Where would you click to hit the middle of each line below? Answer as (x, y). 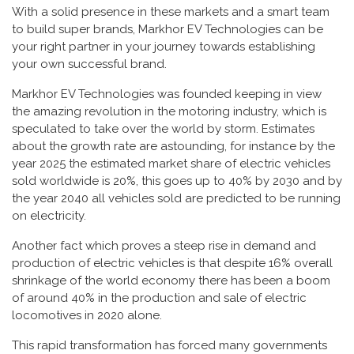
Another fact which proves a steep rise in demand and (164, 246)
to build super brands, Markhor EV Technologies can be (168, 29)
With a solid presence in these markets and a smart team (171, 12)
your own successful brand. (89, 64)
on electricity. (49, 216)
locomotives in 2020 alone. (87, 315)
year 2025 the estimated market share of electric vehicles (171, 164)
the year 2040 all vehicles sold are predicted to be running (176, 198)
